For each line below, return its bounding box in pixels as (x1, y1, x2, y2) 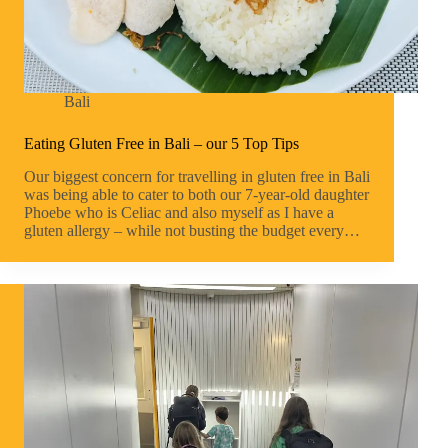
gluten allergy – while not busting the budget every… (24, 222, 360, 240)
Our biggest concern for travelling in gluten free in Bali (24, 168, 370, 186)
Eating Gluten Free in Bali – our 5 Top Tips (24, 135, 299, 153)
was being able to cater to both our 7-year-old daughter (24, 186, 369, 204)
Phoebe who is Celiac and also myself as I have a (24, 204, 334, 222)
